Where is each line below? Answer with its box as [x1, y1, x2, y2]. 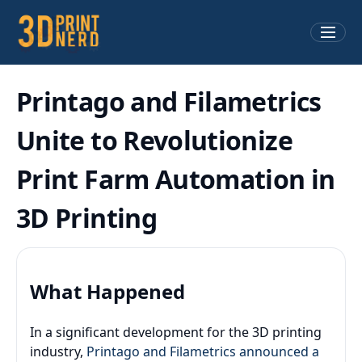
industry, [30, 342, 86, 360]
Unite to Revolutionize [16, 123, 293, 158]
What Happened [30, 277, 185, 305]
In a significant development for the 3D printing [30, 322, 322, 341]
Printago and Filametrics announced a [86, 342, 319, 360]
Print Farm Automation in [16, 162, 335, 196]
